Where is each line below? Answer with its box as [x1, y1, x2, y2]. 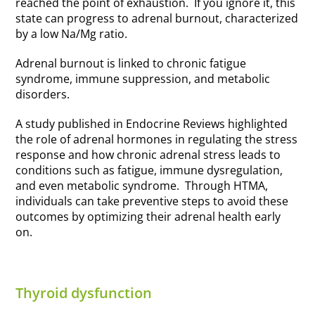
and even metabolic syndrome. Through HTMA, [15, 178, 269, 194]
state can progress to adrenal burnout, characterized [15, 11, 299, 27]
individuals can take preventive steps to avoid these [15, 193, 289, 210]
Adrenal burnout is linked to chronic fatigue [15, 56, 247, 72]
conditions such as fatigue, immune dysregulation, [15, 162, 283, 179]
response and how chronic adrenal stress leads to [15, 147, 281, 163]
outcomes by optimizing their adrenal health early [15, 209, 281, 225]
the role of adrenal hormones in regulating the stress [15, 131, 298, 148]
